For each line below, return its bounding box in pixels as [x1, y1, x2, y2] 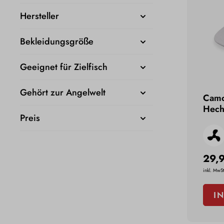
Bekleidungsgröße [20, 35, 93, 48]
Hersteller [20, 9, 59, 23]
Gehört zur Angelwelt [20, 86, 105, 99]
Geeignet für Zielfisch [20, 60, 107, 74]
